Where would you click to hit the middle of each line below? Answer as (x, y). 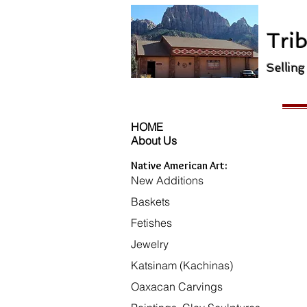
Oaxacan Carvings (177, 286)
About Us (154, 140)
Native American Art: (179, 165)
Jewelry (150, 244)
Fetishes (151, 223)
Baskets (150, 201)
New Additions (167, 180)
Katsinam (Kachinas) (182, 265)
